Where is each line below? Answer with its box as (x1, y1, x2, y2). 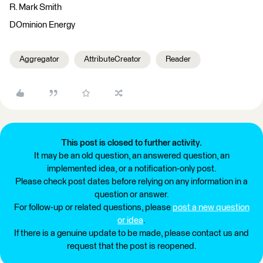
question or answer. (94, 190, 169, 199)
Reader (166, 55, 191, 63)
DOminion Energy (9, 21, 75, 29)
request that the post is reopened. (66, 242, 197, 251)
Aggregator (19, 55, 59, 63)
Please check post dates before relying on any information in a (15, 177, 248, 186)
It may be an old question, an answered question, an (33, 151, 230, 160)
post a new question (172, 203, 249, 212)
